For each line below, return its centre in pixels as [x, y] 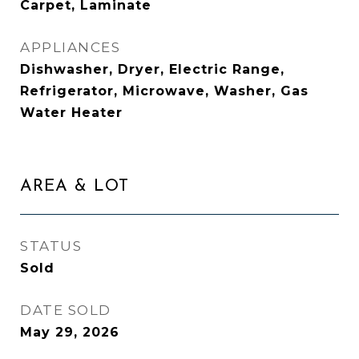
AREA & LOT [75, 186]
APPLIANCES [70, 47]
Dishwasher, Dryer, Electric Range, [152, 69]
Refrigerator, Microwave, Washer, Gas [164, 91]
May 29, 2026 [70, 332]
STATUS [51, 246]
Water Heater [71, 113]
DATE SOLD [66, 310]
